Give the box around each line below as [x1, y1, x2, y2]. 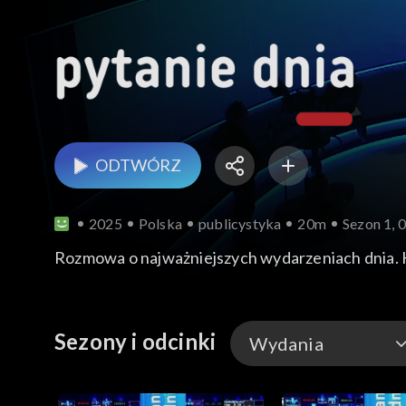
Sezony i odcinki [54, 328, 217, 355]
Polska [138, 215, 183, 233]
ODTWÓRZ [95, 155, 181, 176]
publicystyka [198, 215, 282, 233]
